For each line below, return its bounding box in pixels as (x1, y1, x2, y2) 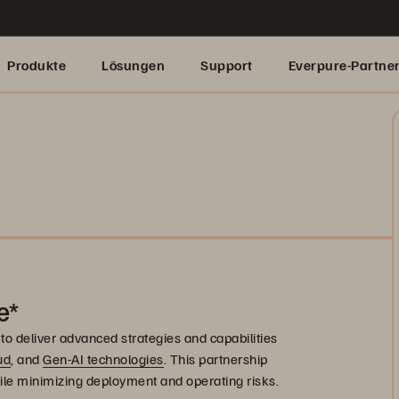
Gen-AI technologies (43, 350, 164, 368)
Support (200, 56, 253, 74)
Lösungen (102, 56, 165, 74)
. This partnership (163, 350, 268, 368)
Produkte (7, 56, 66, 74)
